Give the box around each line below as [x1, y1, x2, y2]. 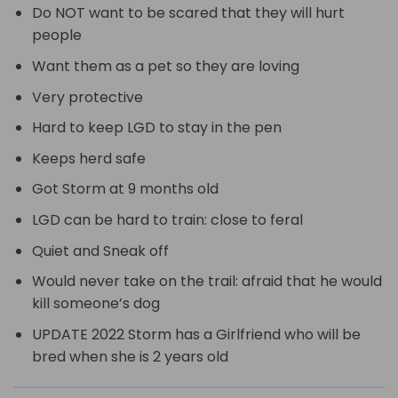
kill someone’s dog [31, 293, 160, 314]
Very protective [31, 86, 143, 107]
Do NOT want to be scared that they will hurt [31, 3, 345, 24]
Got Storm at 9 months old [31, 179, 219, 200]
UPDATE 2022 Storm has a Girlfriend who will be [31, 323, 361, 345]
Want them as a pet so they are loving [31, 55, 299, 76]
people [31, 25, 82, 46]
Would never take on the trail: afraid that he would [31, 271, 382, 292]
